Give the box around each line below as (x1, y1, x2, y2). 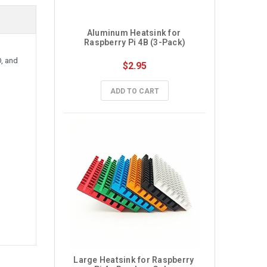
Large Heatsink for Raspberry (73, 255, 194, 265)
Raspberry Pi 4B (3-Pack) (84, 38, 185, 47)
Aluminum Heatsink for (86, 28, 181, 38)
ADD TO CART (110, 87, 159, 95)
